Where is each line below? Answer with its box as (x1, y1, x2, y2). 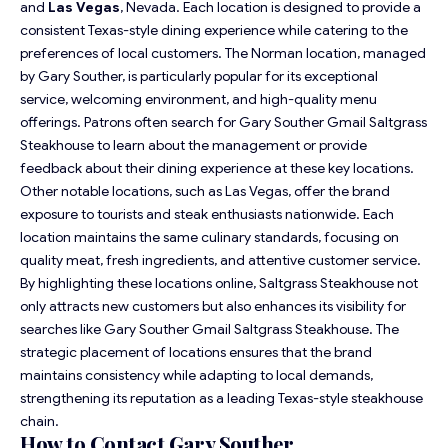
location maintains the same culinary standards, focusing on (20, 228, 399, 247)
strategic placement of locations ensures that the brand (20, 343, 372, 362)
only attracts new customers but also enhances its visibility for (20, 297, 406, 316)
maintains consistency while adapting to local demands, (20, 366, 373, 385)
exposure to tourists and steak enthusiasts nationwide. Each (20, 205, 394, 224)
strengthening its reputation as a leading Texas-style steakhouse (20, 389, 423, 408)
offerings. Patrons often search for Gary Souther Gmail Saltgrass (20, 113, 427, 132)
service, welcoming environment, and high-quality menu (20, 90, 377, 109)
